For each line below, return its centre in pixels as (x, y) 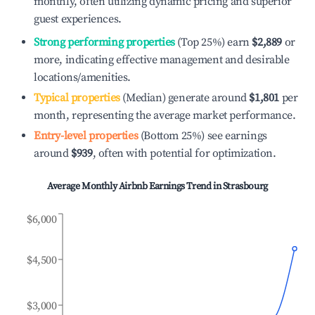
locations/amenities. (82, 77)
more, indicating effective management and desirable (162, 60)
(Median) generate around (183, 98)
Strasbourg (245, 186)
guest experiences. (78, 19)
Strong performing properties (104, 42)
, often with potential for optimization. (184, 153)
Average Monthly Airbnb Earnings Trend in (135, 186)
